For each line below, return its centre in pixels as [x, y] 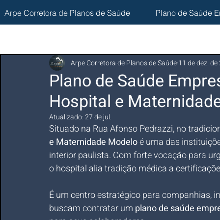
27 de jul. [98, 117]
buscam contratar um [92, 208]
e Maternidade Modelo [93, 142]
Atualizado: [67, 117]
